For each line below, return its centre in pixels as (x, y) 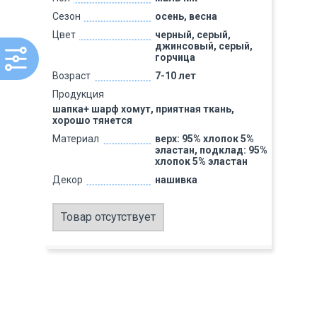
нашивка (176, 180)
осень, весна (186, 16)
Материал (76, 139)
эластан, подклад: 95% (211, 150)
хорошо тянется (92, 120)
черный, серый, (192, 35)
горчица (175, 57)
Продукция (78, 94)
